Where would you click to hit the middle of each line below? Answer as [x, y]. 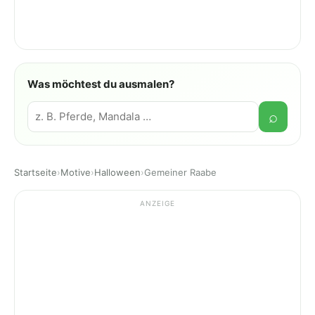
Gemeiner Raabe [180, 172]
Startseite [36, 172]
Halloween [117, 172]
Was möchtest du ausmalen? [101, 84]
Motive [76, 172]
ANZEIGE [157, 203]
